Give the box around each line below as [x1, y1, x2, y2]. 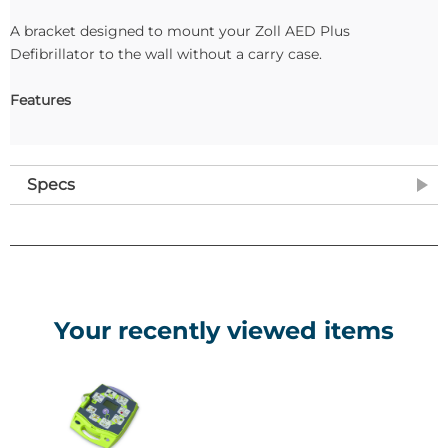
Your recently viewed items [54, 316, 394, 346]
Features [10, 91, 71, 110]
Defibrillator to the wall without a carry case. [10, 45, 322, 64]
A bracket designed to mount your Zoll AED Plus [10, 22, 350, 41]
